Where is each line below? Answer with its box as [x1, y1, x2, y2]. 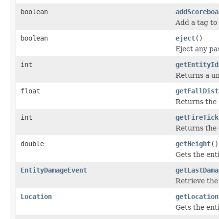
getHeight [175, 139, 211, 148]
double [21, 139, 44, 148]
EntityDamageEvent [21, 166, 87, 174]
